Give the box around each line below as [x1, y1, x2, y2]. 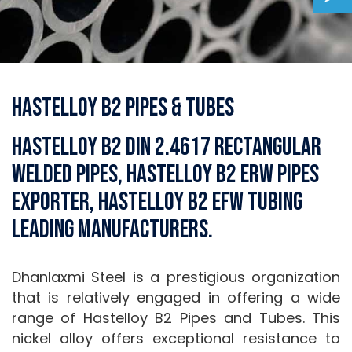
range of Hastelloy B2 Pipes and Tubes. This [12, 308, 340, 328]
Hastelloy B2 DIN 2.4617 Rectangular [12, 132, 321, 163]
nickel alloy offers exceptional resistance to [12, 328, 340, 348]
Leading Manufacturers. [12, 214, 213, 245]
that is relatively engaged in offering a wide [12, 288, 340, 307]
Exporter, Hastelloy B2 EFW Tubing [12, 187, 302, 218]
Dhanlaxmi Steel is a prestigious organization [12, 267, 340, 287]
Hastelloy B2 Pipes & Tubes [12, 93, 234, 123]
